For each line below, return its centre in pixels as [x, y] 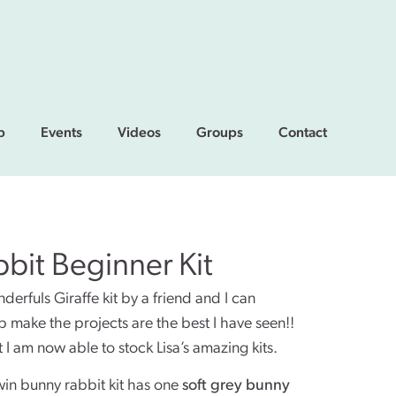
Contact [303, 133]
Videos [139, 133]
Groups [220, 133]
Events [61, 133]
